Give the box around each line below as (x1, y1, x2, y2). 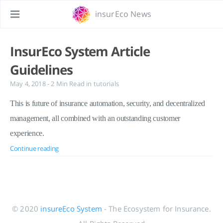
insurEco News (95, 8, 151, 19)
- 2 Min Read (47, 79, 87, 88)
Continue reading (10, 144, 59, 153)
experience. (10, 129, 44, 137)
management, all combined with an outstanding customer (10, 114, 181, 122)
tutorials (93, 79, 119, 88)
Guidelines (10, 61, 73, 79)
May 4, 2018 (10, 79, 47, 88)
